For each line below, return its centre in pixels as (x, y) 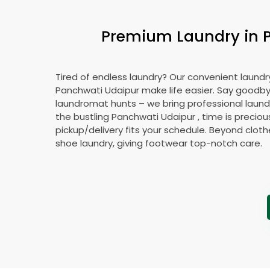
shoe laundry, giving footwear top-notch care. (159, 143)
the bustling (83, 117)
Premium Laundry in (182, 36)
